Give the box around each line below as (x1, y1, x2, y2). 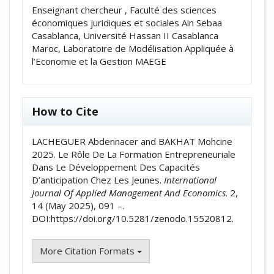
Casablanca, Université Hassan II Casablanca (32, 29, 218, 42)
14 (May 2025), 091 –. (32, 199, 124, 212)
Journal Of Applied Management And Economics (32, 186, 226, 199)
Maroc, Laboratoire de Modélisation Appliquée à (32, 42, 234, 54)
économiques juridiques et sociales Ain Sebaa (32, 16, 222, 29)
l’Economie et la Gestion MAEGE (32, 54, 166, 67)
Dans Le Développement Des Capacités (32, 160, 200, 173)
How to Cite (32, 103, 98, 119)
